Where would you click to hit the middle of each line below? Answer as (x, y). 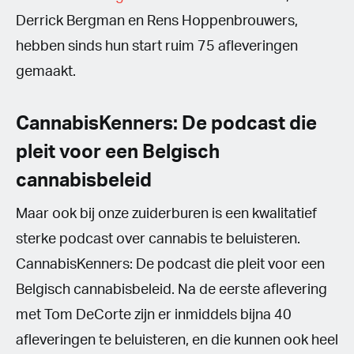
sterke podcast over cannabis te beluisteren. (158, 239)
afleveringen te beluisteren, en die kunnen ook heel (177, 340)
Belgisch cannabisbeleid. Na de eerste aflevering (171, 290)
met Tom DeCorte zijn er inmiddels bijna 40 (154, 315)
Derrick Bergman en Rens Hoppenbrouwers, (157, 21)
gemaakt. (46, 72)
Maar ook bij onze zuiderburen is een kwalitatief (166, 214)
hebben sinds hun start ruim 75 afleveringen (157, 46)
